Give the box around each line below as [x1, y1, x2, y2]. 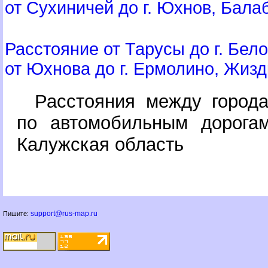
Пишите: [3, 210, 31, 217]
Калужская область [17, 133, 184, 155]
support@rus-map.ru [31, 209, 98, 218]
